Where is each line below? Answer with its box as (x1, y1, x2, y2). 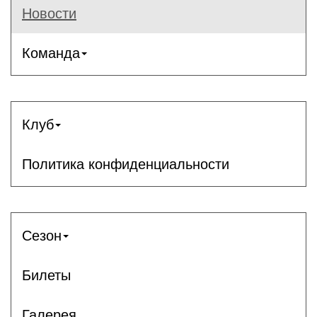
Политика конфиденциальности (22, 156, 229, 172)
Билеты (22, 267, 71, 283)
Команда (22, 45, 80, 61)
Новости (22, 5, 76, 21)
